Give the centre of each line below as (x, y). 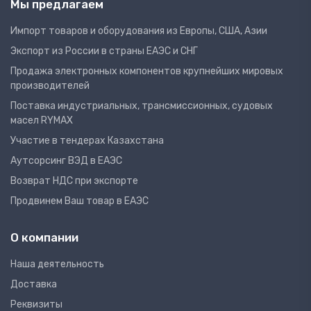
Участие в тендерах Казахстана (87, 141)
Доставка (34, 285)
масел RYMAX (42, 121)
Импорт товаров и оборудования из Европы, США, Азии (139, 31)
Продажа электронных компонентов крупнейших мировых (147, 72)
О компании (44, 238)
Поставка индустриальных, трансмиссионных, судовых (142, 106)
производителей (50, 86)
